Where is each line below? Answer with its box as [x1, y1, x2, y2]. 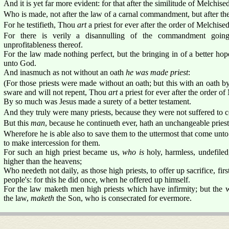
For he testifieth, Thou [4, 20, 77, 29]
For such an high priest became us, [4, 147, 123, 156]
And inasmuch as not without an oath [4, 67, 126, 77]
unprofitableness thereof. [4, 40, 83, 49]
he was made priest [126, 67, 188, 77]
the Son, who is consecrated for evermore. [54, 193, 192, 202]
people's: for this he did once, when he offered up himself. [4, 175, 190, 184]
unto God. [4, 58, 36, 67]
